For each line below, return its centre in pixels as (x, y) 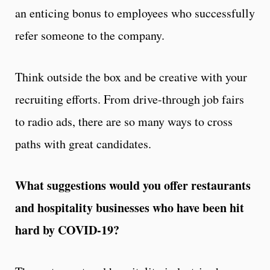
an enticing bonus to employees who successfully (135, 13)
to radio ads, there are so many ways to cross (124, 121)
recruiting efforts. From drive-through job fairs (130, 99)
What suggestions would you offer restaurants (133, 185)
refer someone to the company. (92, 35)
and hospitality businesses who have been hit (130, 207)
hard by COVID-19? (67, 230)
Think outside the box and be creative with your (131, 77)
